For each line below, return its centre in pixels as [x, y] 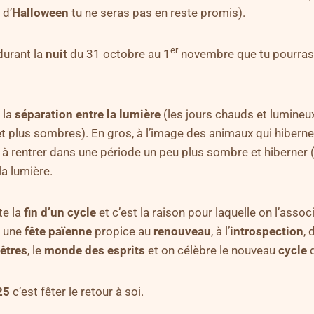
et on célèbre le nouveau [212, 250]
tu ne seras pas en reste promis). [158, 12]
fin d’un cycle [60, 212]
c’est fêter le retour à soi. [78, 291]
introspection [267, 231]
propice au [123, 231]
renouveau [182, 231]
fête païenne [58, 231]
